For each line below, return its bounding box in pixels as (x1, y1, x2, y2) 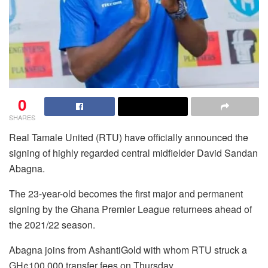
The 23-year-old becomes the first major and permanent (9, 187, 243, 201)
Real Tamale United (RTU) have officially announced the (9, 130, 248, 145)
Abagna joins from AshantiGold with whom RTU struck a (9, 243, 247, 257)
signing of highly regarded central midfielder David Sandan (9, 146, 258, 160)
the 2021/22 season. (9, 218, 95, 232)
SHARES (9, 112, 35, 123)
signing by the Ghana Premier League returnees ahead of (9, 202, 252, 217)
